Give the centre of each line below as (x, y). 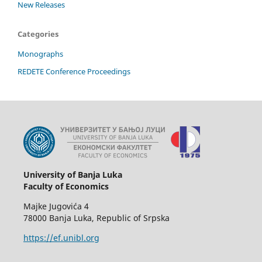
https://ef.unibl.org (61, 237)
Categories (38, 34)
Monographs (40, 54)
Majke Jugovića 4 (56, 206)
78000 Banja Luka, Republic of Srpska (96, 218)
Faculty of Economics (66, 186)
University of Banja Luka (73, 174)
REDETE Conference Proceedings (74, 71)
